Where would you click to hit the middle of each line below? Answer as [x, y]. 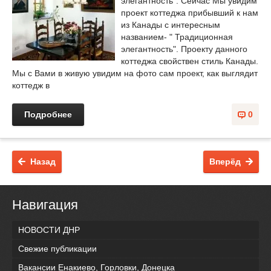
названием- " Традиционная [177, 37]
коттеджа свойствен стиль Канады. [190, 61]
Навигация [45, 204]
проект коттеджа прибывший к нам [190, 12]
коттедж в [31, 85]
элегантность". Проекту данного [184, 49]
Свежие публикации [57, 249]
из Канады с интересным [171, 24]
